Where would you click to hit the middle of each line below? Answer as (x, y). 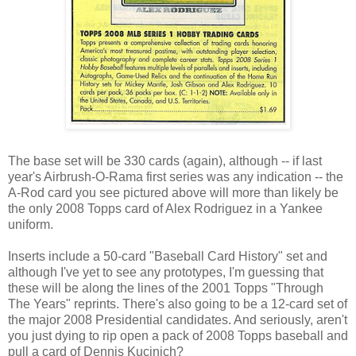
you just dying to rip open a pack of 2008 (123, 336)
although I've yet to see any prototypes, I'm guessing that (166, 273)
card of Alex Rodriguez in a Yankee (222, 209)
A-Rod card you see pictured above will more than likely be (173, 193)
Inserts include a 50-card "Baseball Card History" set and (168, 257)
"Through (296, 288)
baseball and (310, 336)
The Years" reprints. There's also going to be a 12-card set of (178, 304)
